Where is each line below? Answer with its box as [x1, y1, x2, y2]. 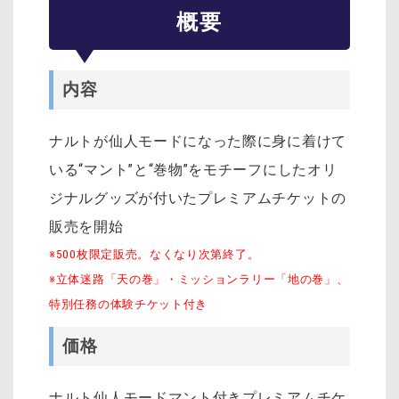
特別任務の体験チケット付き [49, 297, 208, 312]
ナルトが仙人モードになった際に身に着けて [49, 133, 347, 151]
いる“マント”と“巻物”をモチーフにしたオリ [49, 161, 338, 179]
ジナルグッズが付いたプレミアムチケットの [49, 190, 346, 208]
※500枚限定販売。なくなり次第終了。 [49, 248, 260, 262]
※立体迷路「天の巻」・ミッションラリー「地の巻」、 [49, 273, 349, 287]
